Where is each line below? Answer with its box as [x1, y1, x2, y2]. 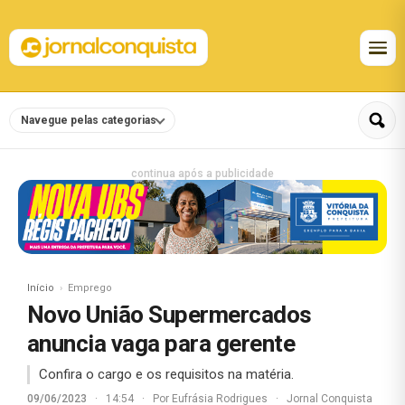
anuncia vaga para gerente [27, 329, 295, 357]
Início [27, 281, 54, 294]
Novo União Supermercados [27, 300, 312, 328]
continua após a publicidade [131, 167, 274, 180]
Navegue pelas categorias [21, 114, 156, 127]
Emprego [68, 281, 112, 294]
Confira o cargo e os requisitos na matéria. [39, 365, 294, 382]
